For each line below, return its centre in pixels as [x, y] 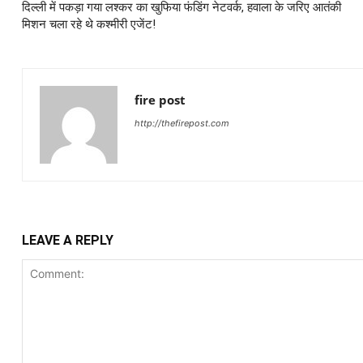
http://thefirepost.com [181, 123]
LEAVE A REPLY [67, 240]
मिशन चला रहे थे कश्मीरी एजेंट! [88, 24]
